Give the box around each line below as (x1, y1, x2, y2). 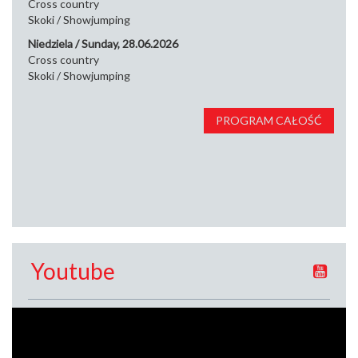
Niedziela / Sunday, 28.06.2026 (28, 36, 178, 50)
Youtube (31, 257, 115, 284)
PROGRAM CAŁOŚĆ (216, 113, 322, 127)
